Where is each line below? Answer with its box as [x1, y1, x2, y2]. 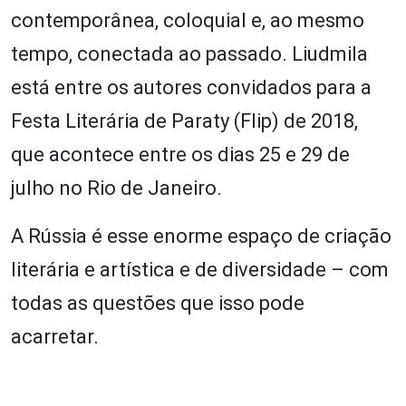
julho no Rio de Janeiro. [11, 176, 222, 199]
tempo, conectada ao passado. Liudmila [11, 42, 368, 65]
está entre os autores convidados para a [11, 75, 372, 99]
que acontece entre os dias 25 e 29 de [11, 142, 350, 166]
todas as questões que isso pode [11, 291, 304, 314]
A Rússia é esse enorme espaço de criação [11, 224, 391, 247]
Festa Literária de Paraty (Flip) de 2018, [11, 109, 358, 132]
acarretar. [11, 324, 99, 348]
